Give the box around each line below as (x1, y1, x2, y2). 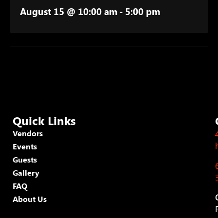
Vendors (13, 127, 43, 138)
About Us (13, 193, 47, 204)
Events (13, 141, 37, 151)
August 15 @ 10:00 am (20, 5, 117, 18)
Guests (13, 154, 37, 164)
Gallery (13, 167, 39, 178)
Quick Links (13, 112, 76, 128)
